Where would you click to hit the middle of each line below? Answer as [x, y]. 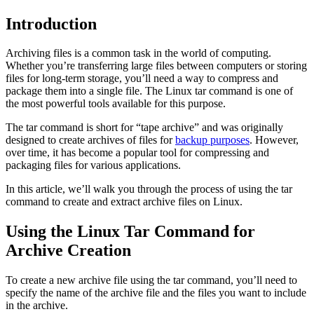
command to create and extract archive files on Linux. [124, 202]
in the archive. [37, 306]
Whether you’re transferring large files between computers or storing [156, 66]
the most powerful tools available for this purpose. [116, 104]
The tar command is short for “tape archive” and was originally [144, 128]
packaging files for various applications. [93, 165]
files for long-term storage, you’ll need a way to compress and [142, 78]
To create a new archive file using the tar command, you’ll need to [151, 280]
